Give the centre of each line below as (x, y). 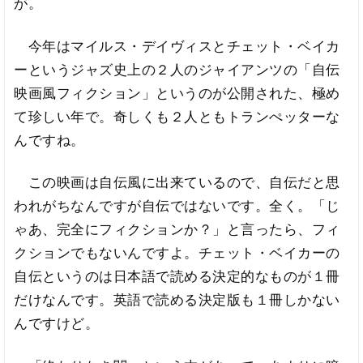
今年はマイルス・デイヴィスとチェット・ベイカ (177, 46)
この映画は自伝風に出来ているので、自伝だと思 (177, 183)
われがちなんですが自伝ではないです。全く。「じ (177, 206)
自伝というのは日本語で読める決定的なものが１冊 (177, 277)
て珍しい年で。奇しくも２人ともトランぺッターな (177, 116)
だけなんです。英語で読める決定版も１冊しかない (177, 300)
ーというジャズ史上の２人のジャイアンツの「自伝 (177, 69)
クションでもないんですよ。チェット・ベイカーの (177, 253)
